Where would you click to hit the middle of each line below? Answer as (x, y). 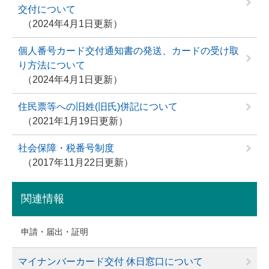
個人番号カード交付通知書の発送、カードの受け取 (128, 51)
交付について (47, 10)
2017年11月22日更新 (78, 163)
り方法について (52, 65)
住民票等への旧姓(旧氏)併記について (98, 107)
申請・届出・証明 (55, 232)
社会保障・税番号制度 (66, 148)
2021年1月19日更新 (75, 121)
